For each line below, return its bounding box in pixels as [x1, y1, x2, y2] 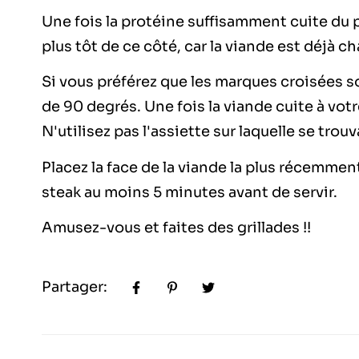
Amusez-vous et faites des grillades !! [42, 219, 311, 237]
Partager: [42, 278, 107, 296]
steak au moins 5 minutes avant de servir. [42, 183, 337, 201]
